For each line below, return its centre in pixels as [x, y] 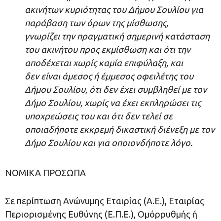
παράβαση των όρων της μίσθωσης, [96, 23]
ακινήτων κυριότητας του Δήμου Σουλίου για [114, 10]
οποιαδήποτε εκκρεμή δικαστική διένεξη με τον [120, 129]
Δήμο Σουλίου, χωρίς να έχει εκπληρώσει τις [113, 103]
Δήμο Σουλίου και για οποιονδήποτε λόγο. [109, 143]
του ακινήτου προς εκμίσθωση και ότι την [108, 50]
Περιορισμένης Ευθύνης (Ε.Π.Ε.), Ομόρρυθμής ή [101, 214]
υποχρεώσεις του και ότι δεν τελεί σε [99, 116]
